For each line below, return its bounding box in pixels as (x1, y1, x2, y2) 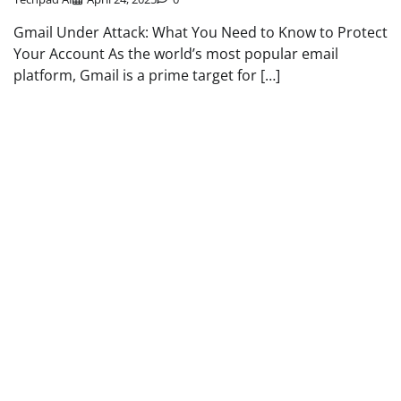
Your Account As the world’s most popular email (13, 44, 338, 64)
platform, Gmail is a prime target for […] (13, 65, 280, 86)
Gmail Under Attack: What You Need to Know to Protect (13, 22, 388, 43)
